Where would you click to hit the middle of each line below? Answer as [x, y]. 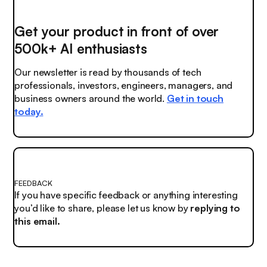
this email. [37, 221]
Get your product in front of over [117, 31]
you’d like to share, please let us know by [103, 208]
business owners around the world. [91, 99]
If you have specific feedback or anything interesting [126, 195]
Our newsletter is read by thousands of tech [108, 72]
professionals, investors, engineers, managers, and [124, 86]
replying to [215, 208]
